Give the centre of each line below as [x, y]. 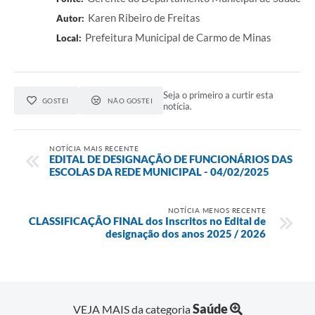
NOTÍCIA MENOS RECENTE [217, 210]
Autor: [70, 19]
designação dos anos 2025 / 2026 [186, 233]
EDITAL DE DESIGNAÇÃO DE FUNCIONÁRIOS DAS [171, 159]
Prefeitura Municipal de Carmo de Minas [178, 38]
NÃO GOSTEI [130, 101]
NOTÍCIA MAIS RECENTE [94, 148]
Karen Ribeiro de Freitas [144, 18]
